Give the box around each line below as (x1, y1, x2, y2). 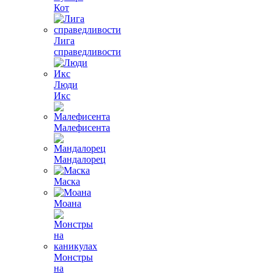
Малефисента (54, 122, 110, 133)
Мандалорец (54, 154, 106, 165)
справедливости (54, 46, 121, 57)
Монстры (54, 252, 93, 262)
